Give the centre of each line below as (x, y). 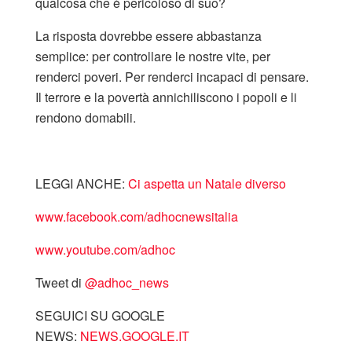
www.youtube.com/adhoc (105, 249)
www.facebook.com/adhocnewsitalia (137, 216)
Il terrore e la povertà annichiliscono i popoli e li (166, 97)
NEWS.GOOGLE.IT (135, 335)
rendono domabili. (86, 117)
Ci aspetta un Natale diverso (207, 183)
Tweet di (60, 282)
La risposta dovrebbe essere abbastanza (148, 35)
